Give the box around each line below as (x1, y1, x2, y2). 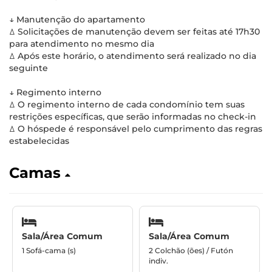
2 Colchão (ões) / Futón (149, 245, 233, 255)
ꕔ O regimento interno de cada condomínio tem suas (9, 99, 245, 110)
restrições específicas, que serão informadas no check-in (9, 111, 256, 122)
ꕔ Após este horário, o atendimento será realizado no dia (9, 50, 256, 61)
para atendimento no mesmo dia (9, 38, 154, 49)
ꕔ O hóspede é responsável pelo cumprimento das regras (9, 123, 262, 134)
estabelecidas (9, 135, 69, 146)
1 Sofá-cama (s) (22, 245, 76, 255)
